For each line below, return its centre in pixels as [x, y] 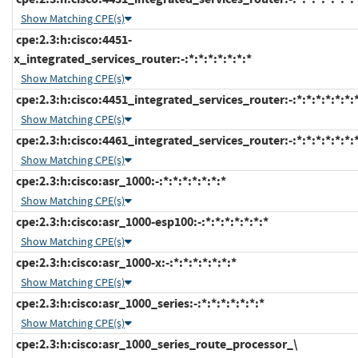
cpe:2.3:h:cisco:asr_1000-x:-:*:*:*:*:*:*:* [125, 262]
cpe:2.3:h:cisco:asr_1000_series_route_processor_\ [155, 344]
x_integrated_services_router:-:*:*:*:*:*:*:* [133, 58]
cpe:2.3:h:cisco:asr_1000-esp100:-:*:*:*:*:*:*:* [141, 221]
